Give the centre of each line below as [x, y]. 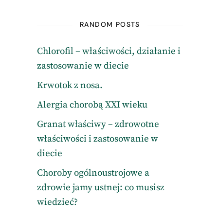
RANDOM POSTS [110, 24]
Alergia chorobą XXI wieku [92, 105]
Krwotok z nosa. [70, 85]
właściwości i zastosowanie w [97, 139]
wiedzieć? [57, 202]
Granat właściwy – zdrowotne [98, 124]
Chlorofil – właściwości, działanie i [109, 51]
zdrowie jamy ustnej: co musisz [100, 188]
